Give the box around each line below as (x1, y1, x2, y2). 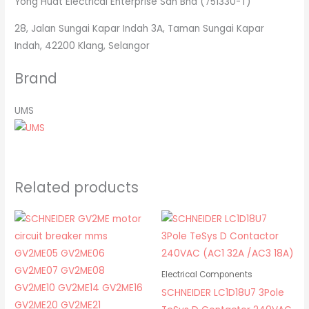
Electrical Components (161, 269, 252, 281)
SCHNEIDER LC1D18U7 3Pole (161, 286, 284, 300)
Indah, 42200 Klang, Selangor (14, 39, 150, 52)
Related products (14, 177, 139, 198)
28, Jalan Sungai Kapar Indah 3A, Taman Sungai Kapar (14, 21, 265, 35)
